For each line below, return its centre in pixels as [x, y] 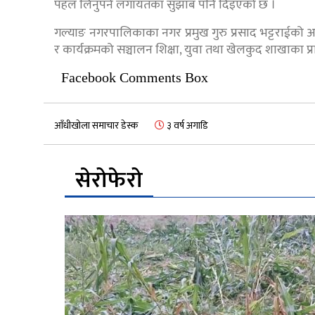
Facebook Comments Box [135, 78]
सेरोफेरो [109, 181]
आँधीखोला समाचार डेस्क [96, 126]
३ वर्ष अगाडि [186, 126]
